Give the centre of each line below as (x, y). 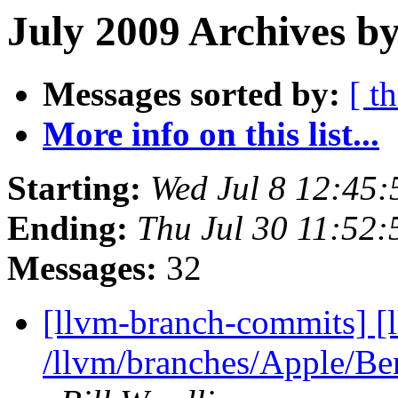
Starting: (74, 188)
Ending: (68, 228)
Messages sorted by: (191, 94)
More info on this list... (211, 134)
